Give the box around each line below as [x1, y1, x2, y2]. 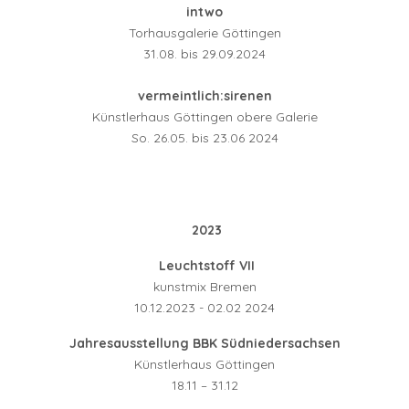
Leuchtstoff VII [154, 257, 255, 275]
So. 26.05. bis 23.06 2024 [131, 130, 278, 147]
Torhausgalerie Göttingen [128, 25, 281, 42]
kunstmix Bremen [152, 278, 257, 296]
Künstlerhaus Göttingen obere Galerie [91, 109, 318, 126]
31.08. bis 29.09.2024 [143, 46, 266, 63]
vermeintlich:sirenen [137, 88, 272, 105]
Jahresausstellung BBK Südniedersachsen [68, 335, 341, 352]
